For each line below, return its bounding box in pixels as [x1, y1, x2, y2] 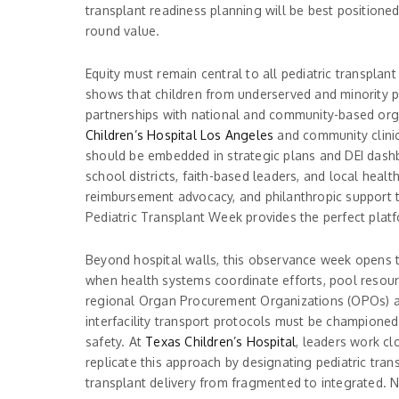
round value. [85, 22, 160, 38]
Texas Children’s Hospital [145, 333, 297, 349]
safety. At [85, 333, 146, 349]
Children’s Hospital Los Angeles [85, 126, 274, 142]
